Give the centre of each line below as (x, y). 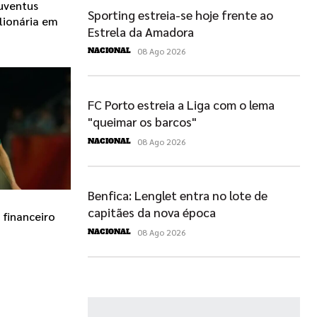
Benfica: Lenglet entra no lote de (178, 195)
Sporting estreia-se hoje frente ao (180, 14)
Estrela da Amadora (141, 31)
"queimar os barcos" (142, 122)
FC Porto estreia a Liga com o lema (181, 105)
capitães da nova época (152, 212)
